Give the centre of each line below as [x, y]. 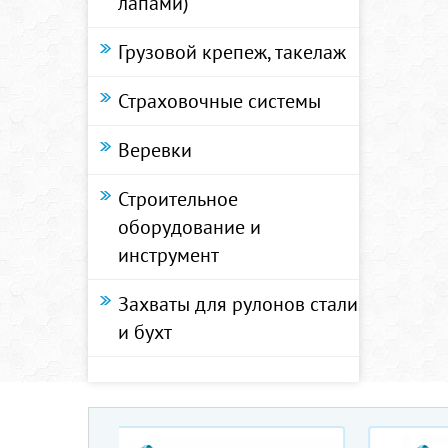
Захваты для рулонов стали [238, 304]
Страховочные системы [219, 101]
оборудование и [189, 227]
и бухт [145, 332]
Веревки [155, 150]
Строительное [178, 199]
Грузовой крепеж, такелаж [232, 52]
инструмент [168, 255]
